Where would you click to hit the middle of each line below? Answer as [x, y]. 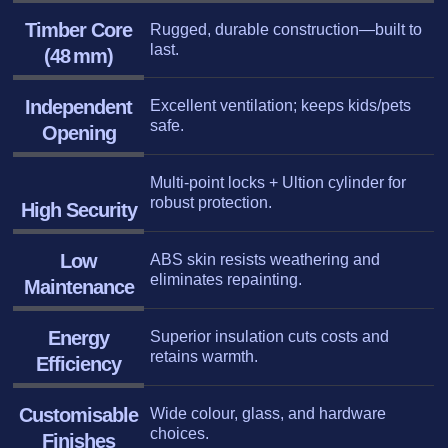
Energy [79, 338]
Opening [78, 133]
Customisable [79, 415]
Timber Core [79, 30]
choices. [180, 434]
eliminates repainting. [226, 280]
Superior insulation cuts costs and [270, 337]
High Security [78, 210]
